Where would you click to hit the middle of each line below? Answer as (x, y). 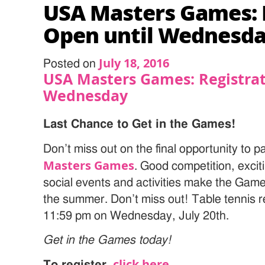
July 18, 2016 (134, 63)
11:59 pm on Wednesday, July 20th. (136, 216)
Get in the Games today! (107, 240)
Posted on (71, 64)
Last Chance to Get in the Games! (140, 124)
